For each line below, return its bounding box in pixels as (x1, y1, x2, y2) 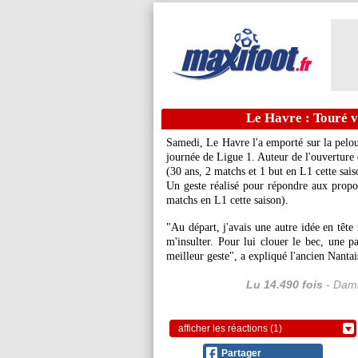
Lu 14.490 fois (245, 278, 323, 291)
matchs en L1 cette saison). (166, 194, 288, 206)
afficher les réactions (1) (178, 323, 282, 334)
